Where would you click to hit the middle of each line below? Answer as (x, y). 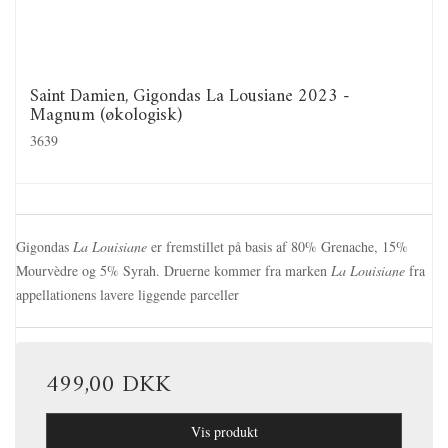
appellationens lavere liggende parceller (127, 295)
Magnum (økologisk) (106, 115)
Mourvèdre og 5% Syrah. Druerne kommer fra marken (173, 271)
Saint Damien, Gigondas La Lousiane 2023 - (190, 96)
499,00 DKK (108, 385)
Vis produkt (224, 432)
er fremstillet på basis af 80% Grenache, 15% (277, 247)
